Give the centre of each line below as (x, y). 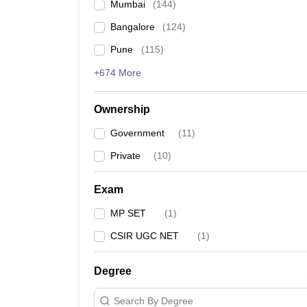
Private (125, 156)
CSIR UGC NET (145, 236)
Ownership (122, 109)
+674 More (118, 73)
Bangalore (133, 27)
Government (137, 133)
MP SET (128, 213)
